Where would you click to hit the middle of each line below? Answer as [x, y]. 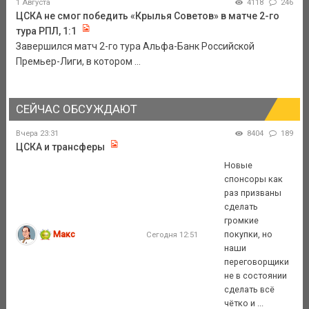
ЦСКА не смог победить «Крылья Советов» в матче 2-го [147, 16]
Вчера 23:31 [37, 133]
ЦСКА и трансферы [61, 147]
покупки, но [249, 235]
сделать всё [250, 290]
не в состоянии [256, 276]
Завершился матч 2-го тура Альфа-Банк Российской [135, 46]
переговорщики [257, 262]
